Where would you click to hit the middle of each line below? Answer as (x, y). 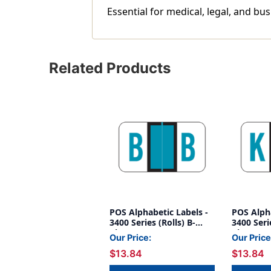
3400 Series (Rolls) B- (152, 223)
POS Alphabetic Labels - (159, 212)
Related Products (109, 68)
